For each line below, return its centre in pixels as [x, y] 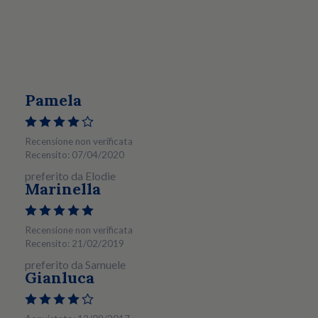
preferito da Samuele [75, 264]
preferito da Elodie [70, 176]
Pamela [53, 100]
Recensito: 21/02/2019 [75, 243]
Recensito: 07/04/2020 [75, 155]
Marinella [63, 189]
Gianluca [60, 278]
